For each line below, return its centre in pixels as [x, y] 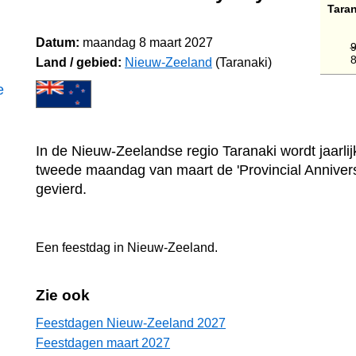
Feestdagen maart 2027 [103, 343]
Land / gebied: [79, 62]
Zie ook [63, 296]
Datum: [58, 43]
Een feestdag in [81, 248]
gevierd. [61, 189]
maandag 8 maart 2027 [148, 43]
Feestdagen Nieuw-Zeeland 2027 [131, 323]
